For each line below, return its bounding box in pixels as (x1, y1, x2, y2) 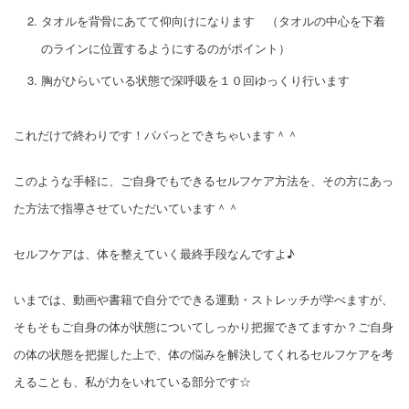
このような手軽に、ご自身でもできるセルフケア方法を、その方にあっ (14, 171, 393, 189)
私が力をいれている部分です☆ (85, 372, 251, 390)
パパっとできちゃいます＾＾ (144, 125, 299, 143)
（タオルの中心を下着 (255, 11, 385, 29)
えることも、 (14, 372, 85, 390)
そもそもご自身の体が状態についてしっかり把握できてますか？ (14, 317, 358, 335)
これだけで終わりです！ (14, 125, 144, 143)
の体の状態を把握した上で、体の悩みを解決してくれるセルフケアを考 (14, 344, 393, 362)
